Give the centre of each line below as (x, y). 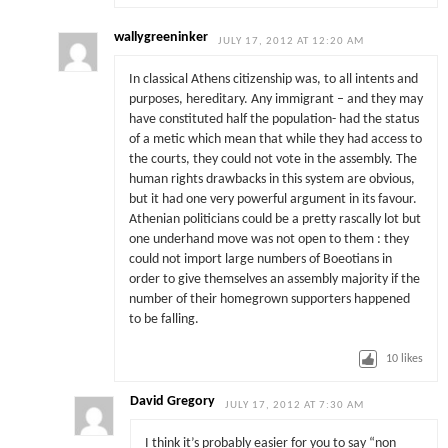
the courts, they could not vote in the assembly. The (272, 159)
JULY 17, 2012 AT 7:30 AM (295, 406)
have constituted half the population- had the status (273, 119)
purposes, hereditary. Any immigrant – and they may (275, 99)
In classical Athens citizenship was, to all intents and (273, 79)
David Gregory (173, 402)
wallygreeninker (161, 38)
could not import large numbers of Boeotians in (260, 259)
